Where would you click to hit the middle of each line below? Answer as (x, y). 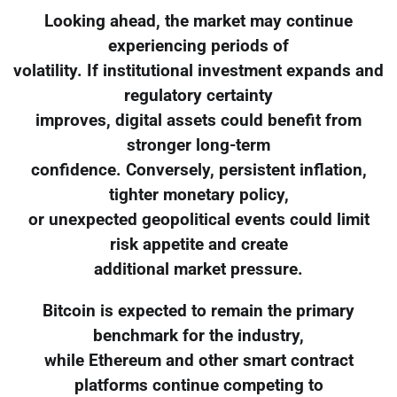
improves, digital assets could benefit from (198, 120)
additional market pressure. (198, 269)
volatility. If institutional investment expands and (198, 70)
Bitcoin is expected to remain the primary (198, 311)
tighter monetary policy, (198, 195)
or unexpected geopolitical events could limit (198, 219)
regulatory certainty (198, 95)
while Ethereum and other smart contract (198, 360)
